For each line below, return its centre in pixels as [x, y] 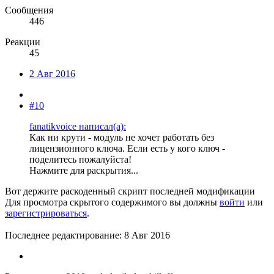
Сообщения [29, 10]
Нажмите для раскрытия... [84, 170]
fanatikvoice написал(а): [78, 126]
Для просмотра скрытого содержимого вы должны [112, 202]
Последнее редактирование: [65, 235]
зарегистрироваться [46, 213]
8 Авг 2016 [147, 235]
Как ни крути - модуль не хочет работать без [122, 137]
